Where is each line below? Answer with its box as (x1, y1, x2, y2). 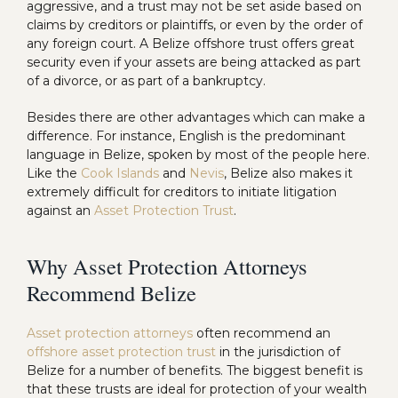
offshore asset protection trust (27, 343, 216, 360)
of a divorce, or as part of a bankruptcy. (27, 73, 266, 90)
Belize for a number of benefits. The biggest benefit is (27, 362, 362, 378)
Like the (27, 165, 81, 182)
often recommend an (193, 324, 330, 341)
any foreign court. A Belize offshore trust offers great (27, 36, 354, 52)
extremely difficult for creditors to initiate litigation (27, 184, 337, 201)
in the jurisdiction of (216, 343, 340, 360)
